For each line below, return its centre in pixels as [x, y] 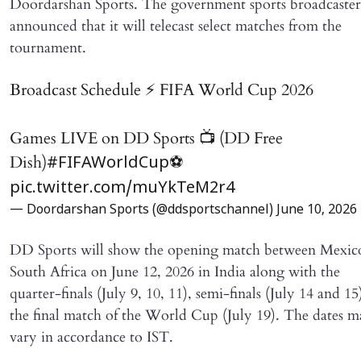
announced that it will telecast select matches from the [176, 26]
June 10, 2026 [317, 210]
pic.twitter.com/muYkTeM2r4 [122, 188]
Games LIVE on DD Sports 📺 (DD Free [146, 138]
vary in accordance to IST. [91, 337]
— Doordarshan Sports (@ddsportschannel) [143, 210]
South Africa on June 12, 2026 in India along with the [175, 272]
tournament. [48, 48]
